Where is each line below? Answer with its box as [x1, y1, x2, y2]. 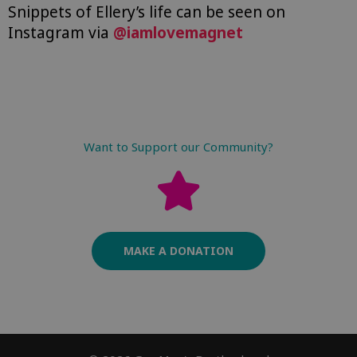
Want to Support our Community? [84, 139, 273, 155]
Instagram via [8, 22, 113, 43]
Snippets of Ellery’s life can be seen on [8, 2, 285, 22]
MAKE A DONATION [124, 243, 233, 259]
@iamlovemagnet [113, 22, 243, 43]
